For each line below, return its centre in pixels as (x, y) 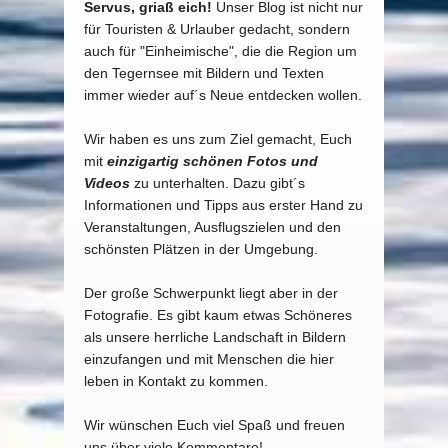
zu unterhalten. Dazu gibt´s (217, 183)
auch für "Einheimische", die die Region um (220, 51)
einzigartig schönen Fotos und (212, 161)
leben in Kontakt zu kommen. (176, 381)
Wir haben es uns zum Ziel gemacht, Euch (218, 139)
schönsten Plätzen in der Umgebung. (201, 249)
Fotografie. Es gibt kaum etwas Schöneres (218, 315)
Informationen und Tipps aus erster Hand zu (223, 205)
